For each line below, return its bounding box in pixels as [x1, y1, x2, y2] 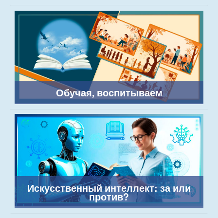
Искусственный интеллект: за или [27, 181, 191, 195]
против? [89, 190, 129, 204]
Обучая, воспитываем [55, 86, 163, 100]
